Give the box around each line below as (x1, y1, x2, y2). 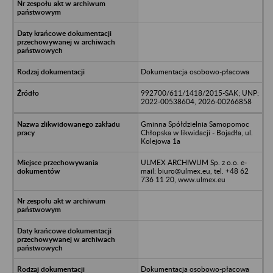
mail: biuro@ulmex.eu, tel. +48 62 (140, 166, 249, 175)
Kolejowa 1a (140, 136, 180, 146)
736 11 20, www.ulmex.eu (140, 174, 225, 184)
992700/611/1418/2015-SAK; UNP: (140, 88, 259, 97)
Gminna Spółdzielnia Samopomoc (140, 119, 249, 129)
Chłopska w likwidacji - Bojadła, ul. (140, 127, 253, 137)
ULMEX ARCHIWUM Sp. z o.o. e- (140, 157, 247, 167)
